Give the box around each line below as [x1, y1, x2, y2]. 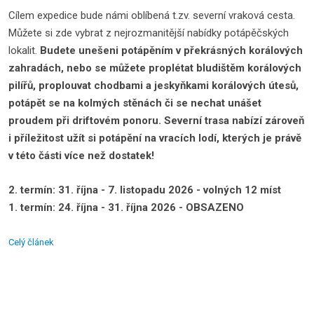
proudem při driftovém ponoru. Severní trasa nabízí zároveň [8, 114, 304, 127]
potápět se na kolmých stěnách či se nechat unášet [8, 97, 261, 109]
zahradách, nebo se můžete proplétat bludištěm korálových [8, 62, 301, 74]
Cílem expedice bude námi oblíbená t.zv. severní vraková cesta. [8, 9, 295, 22]
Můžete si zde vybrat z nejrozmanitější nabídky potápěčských [8, 27, 289, 39]
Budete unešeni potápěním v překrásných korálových [40, 44, 303, 57]
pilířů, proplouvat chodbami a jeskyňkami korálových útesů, [8, 79, 299, 92]
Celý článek [8, 237, 54, 247]
